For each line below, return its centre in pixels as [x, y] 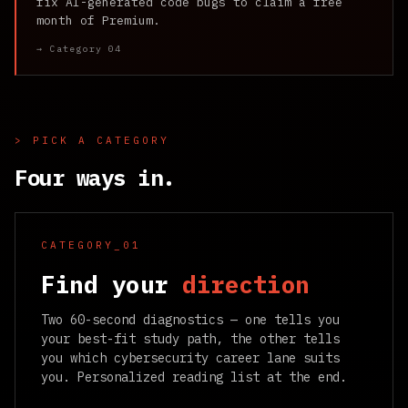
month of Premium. [98, 21]
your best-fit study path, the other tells [190, 338]
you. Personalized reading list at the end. [194, 377]
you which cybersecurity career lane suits [190, 357]
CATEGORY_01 [91, 245]
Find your [112, 284]
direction [246, 284]
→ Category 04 [79, 49]
